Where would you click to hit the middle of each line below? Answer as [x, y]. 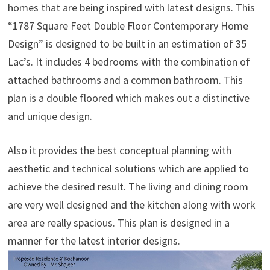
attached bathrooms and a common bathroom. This [125, 80]
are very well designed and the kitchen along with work [131, 205]
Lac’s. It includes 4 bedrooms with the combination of [129, 62]
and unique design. [50, 116]
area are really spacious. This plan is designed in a [118, 223]
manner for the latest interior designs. [94, 241]
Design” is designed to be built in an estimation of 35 [127, 44]
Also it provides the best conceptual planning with [119, 150]
